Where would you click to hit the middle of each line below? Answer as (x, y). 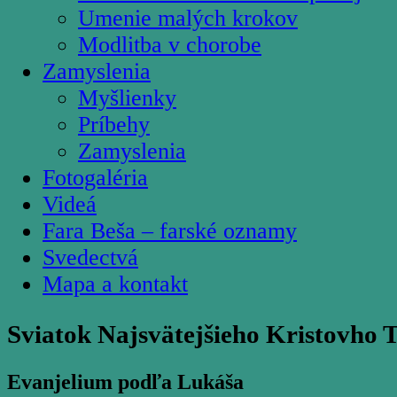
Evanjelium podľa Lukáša (125, 382)
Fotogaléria (95, 177)
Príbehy (114, 124)
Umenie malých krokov (188, 18)
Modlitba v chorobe (170, 44)
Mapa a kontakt (115, 284)
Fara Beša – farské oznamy (170, 230)
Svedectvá (90, 257)
